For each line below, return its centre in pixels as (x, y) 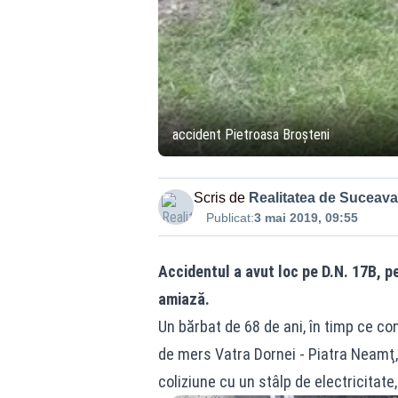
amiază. (183, 298)
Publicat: (230, 217)
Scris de (219, 197)
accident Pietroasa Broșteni (251, 134)
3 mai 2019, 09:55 (306, 217)
